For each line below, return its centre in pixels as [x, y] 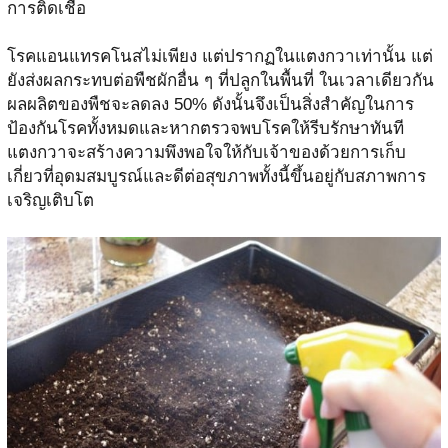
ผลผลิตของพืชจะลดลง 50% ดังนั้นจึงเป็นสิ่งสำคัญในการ [210, 104]
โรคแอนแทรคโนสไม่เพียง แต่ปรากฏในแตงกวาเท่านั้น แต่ [219, 56]
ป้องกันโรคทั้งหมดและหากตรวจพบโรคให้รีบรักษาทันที [205, 128]
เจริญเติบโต [50, 200]
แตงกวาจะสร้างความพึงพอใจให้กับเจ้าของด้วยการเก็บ [206, 152]
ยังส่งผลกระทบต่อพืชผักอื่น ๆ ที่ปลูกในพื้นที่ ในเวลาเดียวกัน [220, 80]
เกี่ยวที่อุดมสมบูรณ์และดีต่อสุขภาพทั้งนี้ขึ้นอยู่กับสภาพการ [216, 176]
